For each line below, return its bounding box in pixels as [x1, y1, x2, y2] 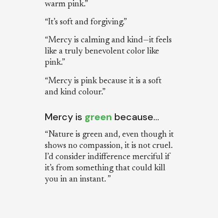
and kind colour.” [44, 88, 106, 97]
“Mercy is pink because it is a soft [44, 76, 162, 86]
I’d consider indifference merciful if [44, 152, 170, 162]
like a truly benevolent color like [44, 47, 159, 56]
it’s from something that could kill [44, 163, 165, 173]
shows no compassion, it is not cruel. [44, 141, 173, 150]
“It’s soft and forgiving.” [44, 18, 127, 27]
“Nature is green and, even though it [44, 130, 174, 139]
